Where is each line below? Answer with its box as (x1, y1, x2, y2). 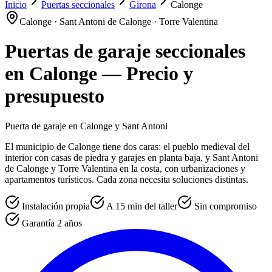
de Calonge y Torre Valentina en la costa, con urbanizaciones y (5, 163, 245, 174)
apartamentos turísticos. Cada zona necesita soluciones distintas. (5, 174, 248, 185)
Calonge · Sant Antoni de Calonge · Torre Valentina (19, 16, 218, 27)
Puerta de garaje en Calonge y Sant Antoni (5, 120, 168, 131)
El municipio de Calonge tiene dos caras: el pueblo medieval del (5, 141, 250, 152)
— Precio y (97, 63, 193, 85)
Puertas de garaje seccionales (5, 40, 245, 63)
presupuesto (5, 85, 104, 107)
